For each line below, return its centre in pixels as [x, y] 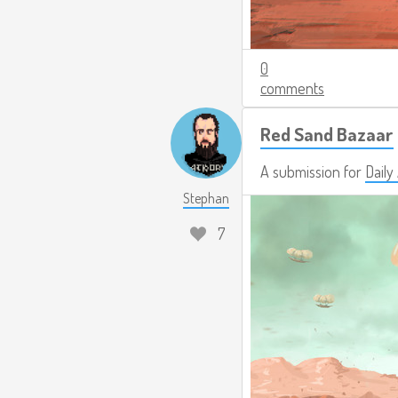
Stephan [206, 198]
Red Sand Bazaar [327, 133]
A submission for [313, 171]
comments [292, 88]
